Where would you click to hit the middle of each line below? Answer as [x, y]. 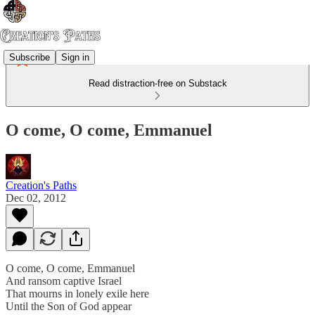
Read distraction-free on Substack [157, 83]
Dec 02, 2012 [36, 198]
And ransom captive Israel [64, 281]
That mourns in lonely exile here [77, 293]
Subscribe [30, 57]
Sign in [75, 57]
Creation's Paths [41, 185]
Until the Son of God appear [69, 306]
